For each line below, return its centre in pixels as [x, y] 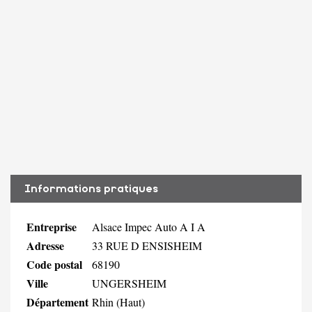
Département [57, 302]
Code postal [54, 264]
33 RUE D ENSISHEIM [147, 245]
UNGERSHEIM [129, 283]
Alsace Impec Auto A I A [149, 226]
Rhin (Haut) [118, 302]
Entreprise [52, 226]
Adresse [45, 245]
